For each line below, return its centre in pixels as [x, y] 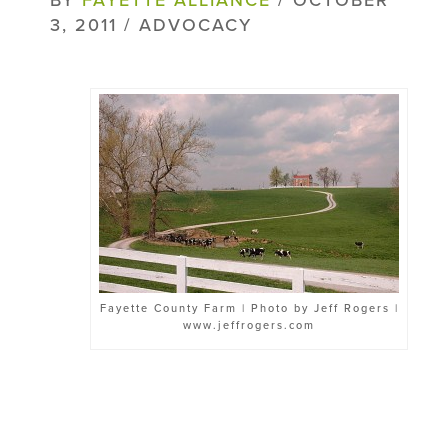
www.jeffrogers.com [249, 325]
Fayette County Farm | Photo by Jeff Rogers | [249, 308]
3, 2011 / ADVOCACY [151, 24]
